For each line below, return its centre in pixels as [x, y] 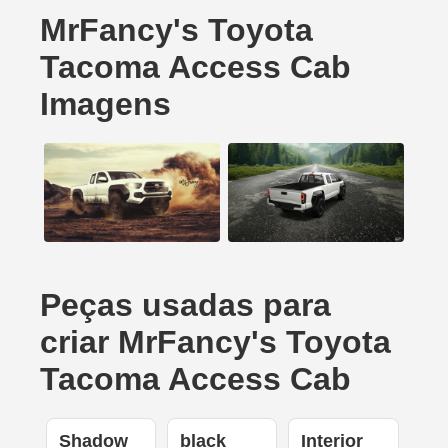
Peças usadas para [185, 305]
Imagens [105, 104]
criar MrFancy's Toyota [215, 342]
